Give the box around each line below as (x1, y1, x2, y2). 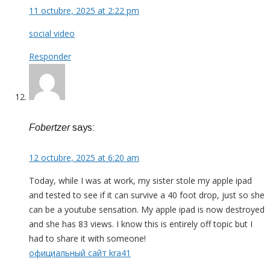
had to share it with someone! (29, 233, 146, 245)
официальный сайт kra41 (29, 247, 131, 259)
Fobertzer (29, 122, 70, 133)
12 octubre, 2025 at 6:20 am (29, 152, 139, 164)
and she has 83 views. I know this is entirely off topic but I (29, 218, 253, 230)
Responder (29, 51, 71, 62)
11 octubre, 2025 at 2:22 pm (29, 5, 139, 16)
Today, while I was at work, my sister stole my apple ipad (29, 175, 252, 187)
